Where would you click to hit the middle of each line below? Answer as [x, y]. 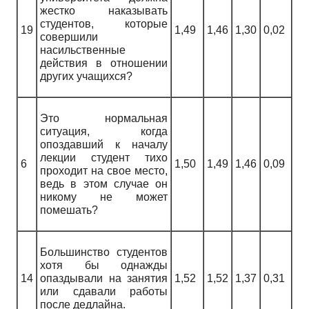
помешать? [69, 210]
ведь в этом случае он [104, 184]
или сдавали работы [104, 292]
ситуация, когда [104, 132]
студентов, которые [104, 24]
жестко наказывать [104, 11]
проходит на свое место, [104, 171]
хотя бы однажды [104, 266]
